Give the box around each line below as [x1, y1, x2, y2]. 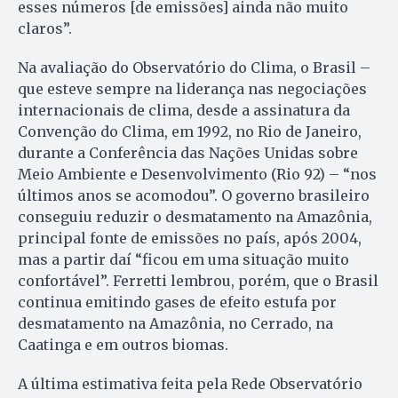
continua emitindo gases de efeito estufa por [18, 292, 337, 311]
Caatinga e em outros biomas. [18, 335, 228, 354]
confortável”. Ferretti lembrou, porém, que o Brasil [18, 271, 378, 290]
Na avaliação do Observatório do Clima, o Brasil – [18, 58, 370, 76]
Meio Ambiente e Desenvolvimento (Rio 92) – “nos [18, 164, 377, 183]
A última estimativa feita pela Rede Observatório [18, 374, 362, 393]
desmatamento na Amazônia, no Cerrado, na [18, 314, 333, 332]
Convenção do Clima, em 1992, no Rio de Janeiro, [18, 122, 362, 140]
